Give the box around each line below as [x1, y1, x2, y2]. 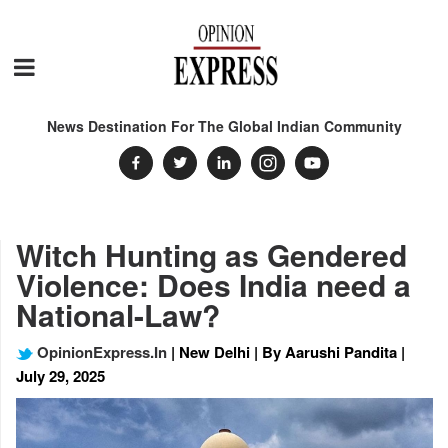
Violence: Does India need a [16, 263, 411, 306]
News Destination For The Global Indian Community [46, 115, 402, 136]
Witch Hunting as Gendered [16, 233, 407, 276]
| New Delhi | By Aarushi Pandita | [167, 341, 405, 363]
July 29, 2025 [16, 365, 105, 387]
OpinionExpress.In [33, 341, 167, 363]
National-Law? [16, 293, 220, 336]
